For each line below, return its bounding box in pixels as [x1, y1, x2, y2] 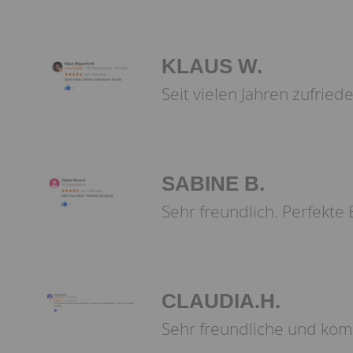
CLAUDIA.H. [162, 290, 281, 312]
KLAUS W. [162, 55, 262, 77]
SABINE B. [162, 173, 265, 195]
